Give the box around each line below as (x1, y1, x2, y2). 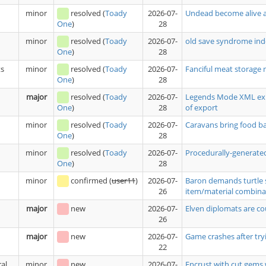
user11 (112, 175, 135, 186)
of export (185, 102, 218, 113)
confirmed (71, 175, 107, 186)
